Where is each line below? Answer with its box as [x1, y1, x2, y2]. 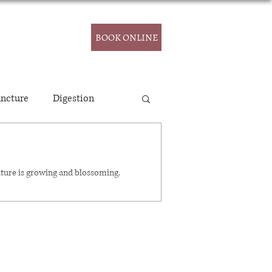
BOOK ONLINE [95, 30, 158, 44]
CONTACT [16, 30, 59, 44]
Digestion [53, 91, 94, 105]
